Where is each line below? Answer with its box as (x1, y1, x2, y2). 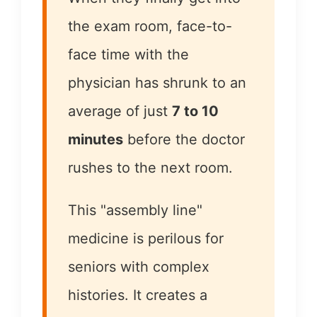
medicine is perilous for (68, 230, 224, 247)
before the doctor (123, 131, 245, 148)
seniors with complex (68, 258, 209, 275)
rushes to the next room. (68, 159, 233, 176)
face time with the (68, 46, 189, 63)
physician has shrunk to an (68, 74, 246, 91)
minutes (68, 131, 123, 148)
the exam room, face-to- (68, 18, 232, 35)
